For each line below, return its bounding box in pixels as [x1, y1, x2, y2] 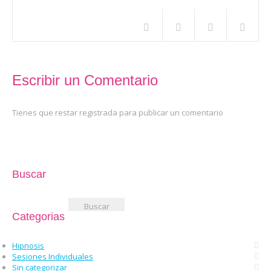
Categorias [12, 210, 65, 223]
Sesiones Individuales [12, 250, 93, 262]
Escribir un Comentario [12, 71, 158, 88]
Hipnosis [12, 240, 44, 251]
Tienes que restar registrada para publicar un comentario [12, 106, 223, 118]
